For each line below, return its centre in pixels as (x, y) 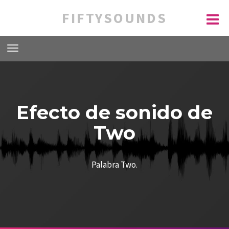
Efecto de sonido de (114, 112)
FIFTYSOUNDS (114, 18)
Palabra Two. (114, 165)
